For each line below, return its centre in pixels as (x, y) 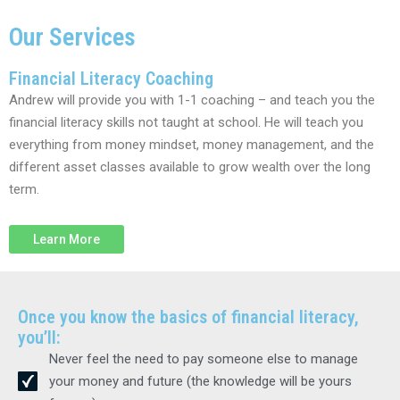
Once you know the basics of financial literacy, (188, 317)
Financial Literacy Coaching (111, 79)
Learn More (67, 239)
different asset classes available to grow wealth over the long (190, 167)
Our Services (72, 37)
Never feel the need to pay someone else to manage (203, 358)
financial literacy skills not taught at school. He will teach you (186, 123)
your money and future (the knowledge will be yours (200, 381)
